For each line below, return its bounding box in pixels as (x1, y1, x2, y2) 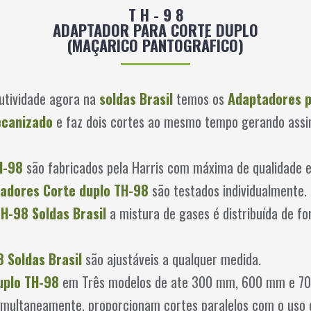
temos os (173, 88, 228, 109)
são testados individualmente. (149, 180, 307, 201)
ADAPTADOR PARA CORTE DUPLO (53, 18, 258, 41)
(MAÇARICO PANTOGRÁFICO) (67, 33, 244, 56)
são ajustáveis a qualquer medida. (82, 249, 261, 269)
